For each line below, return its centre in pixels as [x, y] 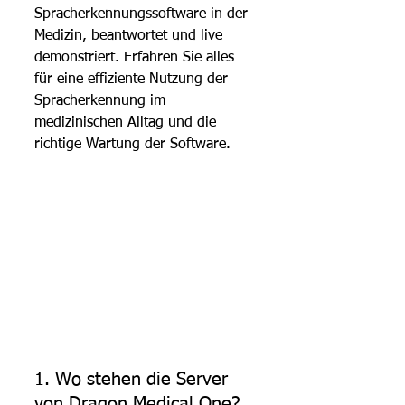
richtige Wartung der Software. [132, 145]
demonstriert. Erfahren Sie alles [137, 58]
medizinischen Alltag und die [127, 123]
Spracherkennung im [102, 101]
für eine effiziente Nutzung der [133, 80]
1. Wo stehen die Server [134, 379]
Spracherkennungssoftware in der [143, 14]
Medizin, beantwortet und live [131, 36]
